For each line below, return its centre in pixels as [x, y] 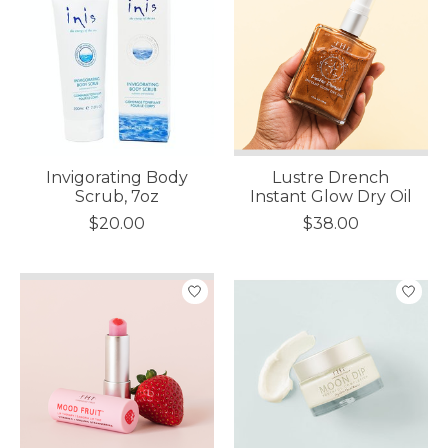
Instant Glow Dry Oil [330, 196]
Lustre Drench [331, 177]
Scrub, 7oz [116, 196]
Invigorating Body [116, 177]
